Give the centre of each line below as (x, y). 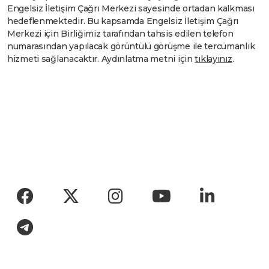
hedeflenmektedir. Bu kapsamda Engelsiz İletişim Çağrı (123, 21)
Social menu (53, 189)
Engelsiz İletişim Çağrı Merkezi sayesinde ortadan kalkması (131, 8)
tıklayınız (213, 59)
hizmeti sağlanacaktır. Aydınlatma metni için (101, 59)
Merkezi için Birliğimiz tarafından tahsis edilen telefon (120, 33)
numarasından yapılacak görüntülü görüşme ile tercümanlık (131, 46)
